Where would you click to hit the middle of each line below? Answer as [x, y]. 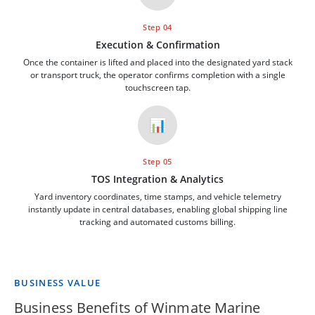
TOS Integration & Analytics [157, 179]
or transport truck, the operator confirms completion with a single [157, 75]
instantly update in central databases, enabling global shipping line [157, 209]
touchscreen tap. [157, 87]
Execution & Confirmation [157, 44]
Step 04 [157, 27]
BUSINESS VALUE [58, 282]
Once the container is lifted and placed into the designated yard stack [157, 62]
